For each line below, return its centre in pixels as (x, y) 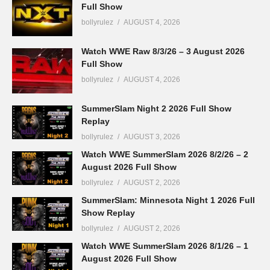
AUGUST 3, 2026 (152, 137)
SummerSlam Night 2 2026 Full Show (156, 108)
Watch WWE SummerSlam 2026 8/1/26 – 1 (165, 246)
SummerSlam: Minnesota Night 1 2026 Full (168, 200)
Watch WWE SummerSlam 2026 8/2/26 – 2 (165, 154)
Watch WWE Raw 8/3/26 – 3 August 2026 (163, 51)
